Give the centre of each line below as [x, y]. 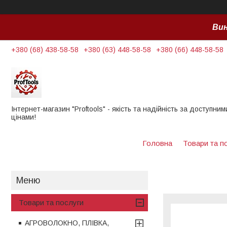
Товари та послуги [51, 202]
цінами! [24, 117]
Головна [157, 143]
